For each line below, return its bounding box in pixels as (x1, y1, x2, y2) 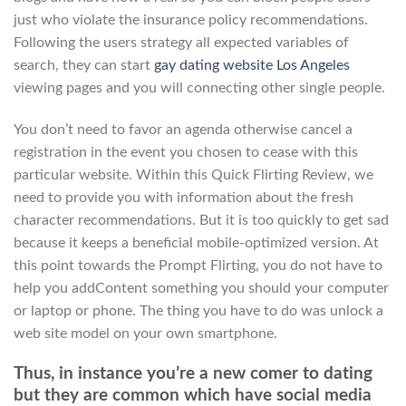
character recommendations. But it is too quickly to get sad (14, 212, 389, 227)
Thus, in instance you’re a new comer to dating (14, 365, 372, 383)
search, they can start (14, 57, 154, 72)
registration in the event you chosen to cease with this (14, 144, 358, 159)
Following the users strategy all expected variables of (14, 34, 349, 50)
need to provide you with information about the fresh (14, 189, 353, 205)
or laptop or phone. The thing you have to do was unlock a (14, 303, 383, 318)
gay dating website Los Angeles (154, 57, 350, 72)
